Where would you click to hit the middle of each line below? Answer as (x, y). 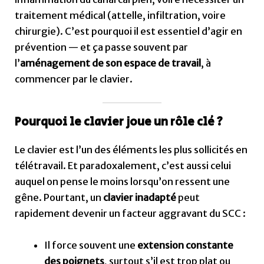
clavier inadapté (140, 198)
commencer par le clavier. (74, 79)
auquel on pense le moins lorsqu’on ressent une (123, 182)
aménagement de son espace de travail (111, 63)
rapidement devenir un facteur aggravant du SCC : (131, 214)
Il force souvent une (90, 245)
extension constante (185, 245)
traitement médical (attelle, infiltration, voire (121, 16)
